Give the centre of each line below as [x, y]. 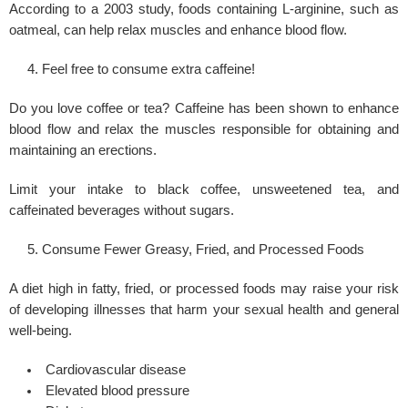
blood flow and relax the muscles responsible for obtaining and [204, 129]
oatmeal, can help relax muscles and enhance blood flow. [178, 30]
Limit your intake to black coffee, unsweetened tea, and [204, 189]
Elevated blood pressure [117, 390]
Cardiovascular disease [115, 369]
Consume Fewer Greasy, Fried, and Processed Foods [203, 249]
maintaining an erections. [83, 150]
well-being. [41, 330]
